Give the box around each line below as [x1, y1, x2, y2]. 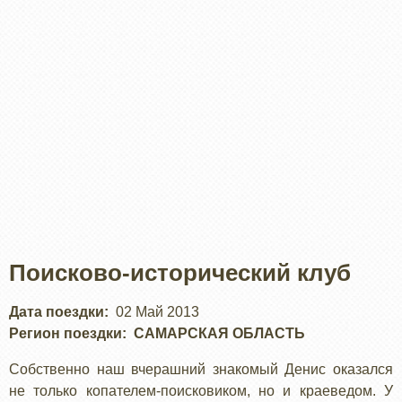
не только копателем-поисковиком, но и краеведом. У [9, 382, 393, 398]
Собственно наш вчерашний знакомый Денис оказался [9, 361, 393, 377]
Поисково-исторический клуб [9, 259, 351, 285]
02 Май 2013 [116, 303, 199, 319]
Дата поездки [9, 303, 104, 319]
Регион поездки [9, 325, 122, 341]
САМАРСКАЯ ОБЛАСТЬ [134, 325, 305, 341]
